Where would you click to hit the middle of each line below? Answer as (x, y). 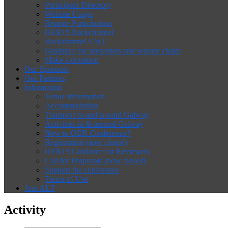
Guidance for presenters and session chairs (113, 51)
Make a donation (72, 60)
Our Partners (45, 78)
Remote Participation (78, 23)
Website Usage (69, 14)
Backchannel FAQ (75, 41)
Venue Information (75, 96)
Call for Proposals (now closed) (95, 161)
